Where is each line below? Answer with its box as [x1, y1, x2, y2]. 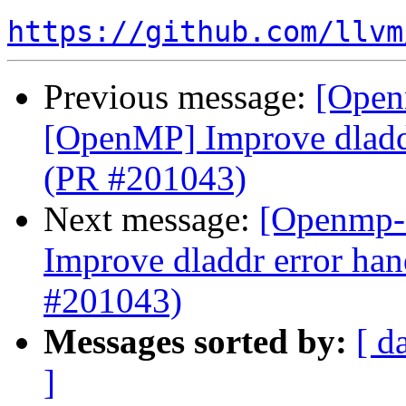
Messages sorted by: [43, 322, 347, 362]
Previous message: [43, 77, 315, 117]
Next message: [43, 199, 259, 239]
